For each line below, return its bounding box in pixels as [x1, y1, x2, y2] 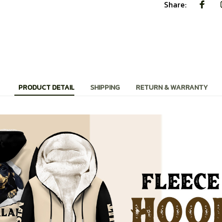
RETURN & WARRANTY [136, 82, 208, 93]
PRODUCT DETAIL [18, 82, 74, 93]
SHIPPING [90, 82, 120, 93]
